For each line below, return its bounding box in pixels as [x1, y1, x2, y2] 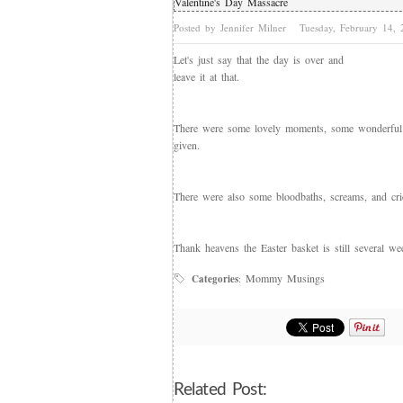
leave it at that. [174, 69, 239, 84]
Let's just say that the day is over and [174, 52, 344, 67]
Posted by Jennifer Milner [174, 21, 291, 34]
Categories [192, 272, 238, 286]
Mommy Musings [246, 271, 325, 285]
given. [174, 138, 200, 152]
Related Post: [174, 381, 267, 399]
